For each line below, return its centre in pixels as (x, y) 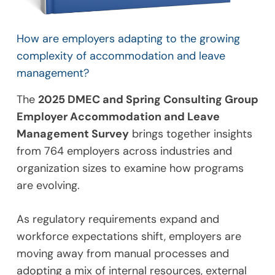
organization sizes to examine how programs (130, 168)
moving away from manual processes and (122, 254)
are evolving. (48, 186)
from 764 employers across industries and (124, 151)
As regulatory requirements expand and (118, 219)
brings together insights (190, 134)
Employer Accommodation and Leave (118, 117)
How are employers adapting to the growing (128, 38)
